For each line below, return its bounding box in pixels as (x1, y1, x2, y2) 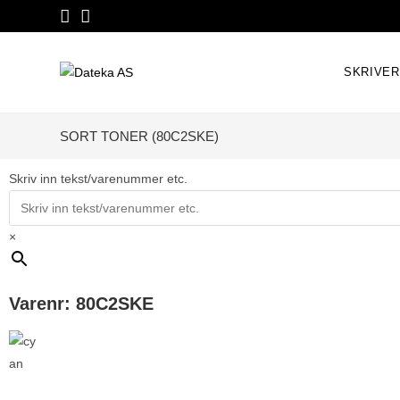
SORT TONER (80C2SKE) (60, 129, 220, 144)
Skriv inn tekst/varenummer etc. (9, 171, 187, 186)
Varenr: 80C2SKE (9, 294, 154, 313)
